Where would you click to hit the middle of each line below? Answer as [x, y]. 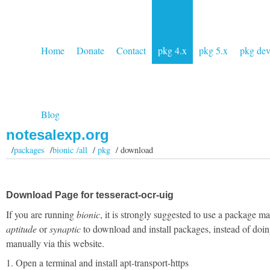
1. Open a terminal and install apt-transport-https [97, 262]
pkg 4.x [172, 50]
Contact [131, 50]
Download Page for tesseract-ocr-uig [90, 195]
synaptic [65, 229]
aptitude [21, 229]
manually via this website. [55, 243]
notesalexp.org [58, 135]
